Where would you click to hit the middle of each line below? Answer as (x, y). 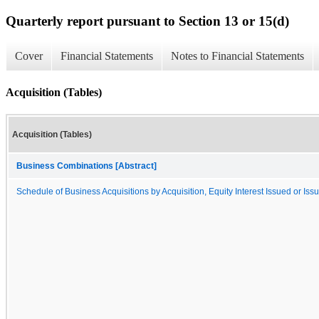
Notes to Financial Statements (237, 56)
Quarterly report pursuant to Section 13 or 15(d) (147, 21)
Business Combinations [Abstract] (87, 166)
